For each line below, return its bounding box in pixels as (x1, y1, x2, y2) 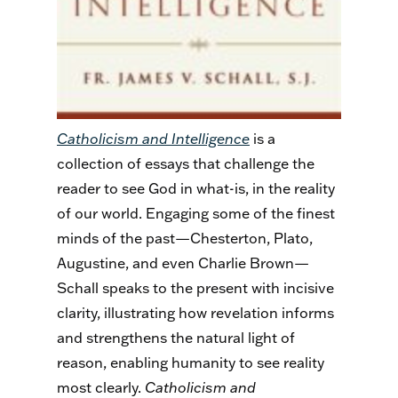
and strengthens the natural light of (57, 329, 295, 347)
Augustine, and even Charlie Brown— (57, 254, 309, 273)
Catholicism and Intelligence (57, 130, 250, 148)
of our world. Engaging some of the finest (57, 204, 335, 223)
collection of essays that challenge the (57, 155, 314, 173)
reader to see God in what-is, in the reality (57, 179, 335, 198)
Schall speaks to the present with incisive (57, 279, 334, 298)
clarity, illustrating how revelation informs (57, 304, 334, 322)
